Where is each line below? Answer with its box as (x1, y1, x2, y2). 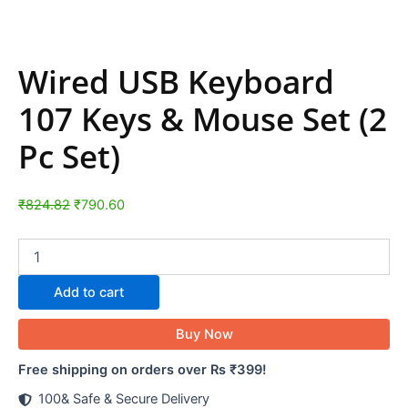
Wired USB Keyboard (18, 60, 334, 104)
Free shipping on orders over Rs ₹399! (18, 362, 267, 379)
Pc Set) (18, 135, 120, 178)
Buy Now (175, 326, 233, 343)
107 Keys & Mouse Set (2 (18, 97, 387, 141)
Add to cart (54, 284, 125, 301)
